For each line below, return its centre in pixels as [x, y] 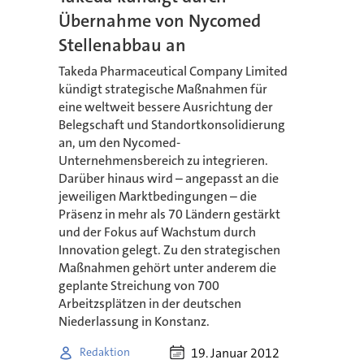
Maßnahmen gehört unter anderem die [167, 267]
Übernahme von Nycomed [159, 20]
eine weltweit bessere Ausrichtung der [165, 106]
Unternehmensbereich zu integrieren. [163, 160]
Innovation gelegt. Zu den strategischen [169, 249]
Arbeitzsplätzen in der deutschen [149, 303]
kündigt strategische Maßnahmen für [162, 89]
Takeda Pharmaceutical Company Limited [173, 71]
